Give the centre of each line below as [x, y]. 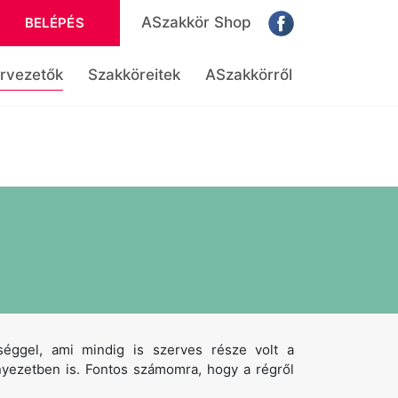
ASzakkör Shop [196, 22]
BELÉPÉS [54, 23]
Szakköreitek [134, 75]
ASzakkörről [249, 75]
